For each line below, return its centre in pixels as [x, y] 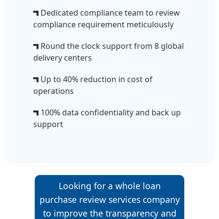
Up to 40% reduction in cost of [96, 79]
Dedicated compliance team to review [109, 13]
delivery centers [63, 58]
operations [54, 91]
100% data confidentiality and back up [110, 113]
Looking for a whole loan [109, 186]
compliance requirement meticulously [103, 25]
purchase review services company [109, 200]
